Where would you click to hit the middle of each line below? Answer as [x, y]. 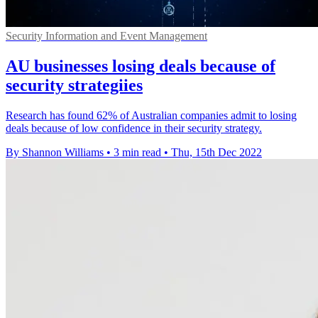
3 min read [137, 152]
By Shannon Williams [55, 152]
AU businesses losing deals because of [141, 66]
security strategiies [74, 86]
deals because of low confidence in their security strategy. [134, 128]
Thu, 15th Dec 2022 [216, 152]
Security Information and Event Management [106, 36]
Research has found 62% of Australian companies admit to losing [151, 115]
